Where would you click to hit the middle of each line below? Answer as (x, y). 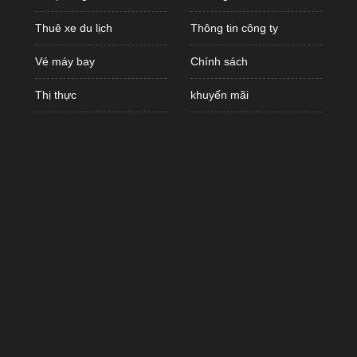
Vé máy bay (65, 61)
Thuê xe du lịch (74, 28)
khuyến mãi (220, 95)
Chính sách (219, 61)
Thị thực (56, 95)
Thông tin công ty (234, 28)
